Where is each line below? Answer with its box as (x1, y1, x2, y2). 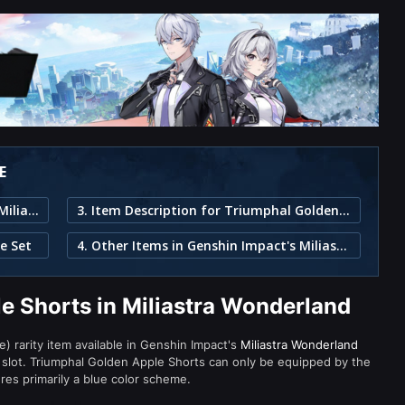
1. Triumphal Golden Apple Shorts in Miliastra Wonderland (28, 202, 39, 219)
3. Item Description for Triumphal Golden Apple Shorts (339, 202, 350, 219)
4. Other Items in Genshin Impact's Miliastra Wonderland (336, 237, 347, 254)
